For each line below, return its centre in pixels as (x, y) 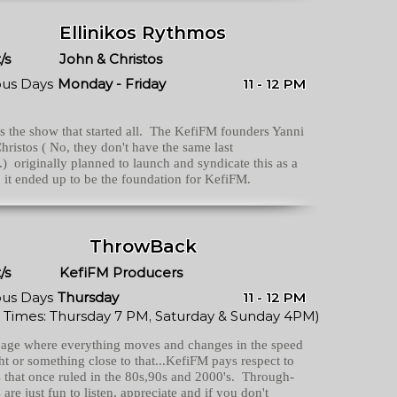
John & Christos (111, 59)
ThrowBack (143, 246)
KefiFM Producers (121, 272)
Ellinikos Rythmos (143, 33)
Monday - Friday (112, 84)
